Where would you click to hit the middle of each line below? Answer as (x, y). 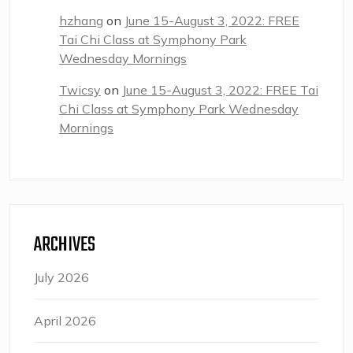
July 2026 (61, 277)
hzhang (81, 20)
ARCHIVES (65, 245)
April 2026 (65, 320)
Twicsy (80, 89)
